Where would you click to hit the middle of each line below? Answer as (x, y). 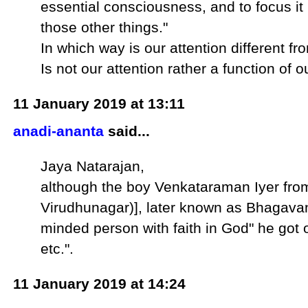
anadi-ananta (59, 131)
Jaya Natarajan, (93, 166)
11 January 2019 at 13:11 (99, 103)
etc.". (57, 248)
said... (127, 131)
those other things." (104, 27)
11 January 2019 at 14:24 (100, 284)
